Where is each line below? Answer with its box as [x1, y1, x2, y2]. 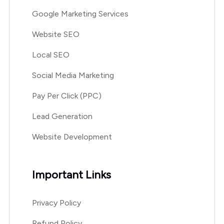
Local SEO [31, 49, 69, 59]
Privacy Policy [31, 197, 81, 207]
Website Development [31, 131, 112, 141]
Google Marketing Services [31, 8, 128, 18]
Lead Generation [31, 111, 92, 121]
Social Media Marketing [31, 70, 114, 80]
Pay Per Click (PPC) [31, 90, 101, 100]
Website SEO [31, 29, 79, 39]
